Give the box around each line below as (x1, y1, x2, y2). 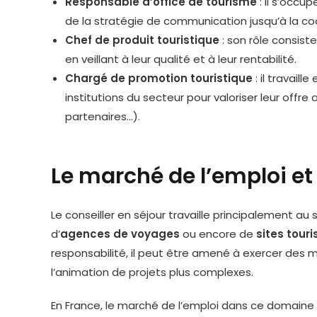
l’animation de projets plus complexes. (51, 265, 253, 279)
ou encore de (180, 226, 256, 241)
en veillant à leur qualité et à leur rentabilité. (65, 52, 296, 67)
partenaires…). (65, 109, 140, 124)
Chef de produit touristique (65, 33, 219, 47)
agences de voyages (60, 226, 180, 241)
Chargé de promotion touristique (65, 71, 253, 86)
